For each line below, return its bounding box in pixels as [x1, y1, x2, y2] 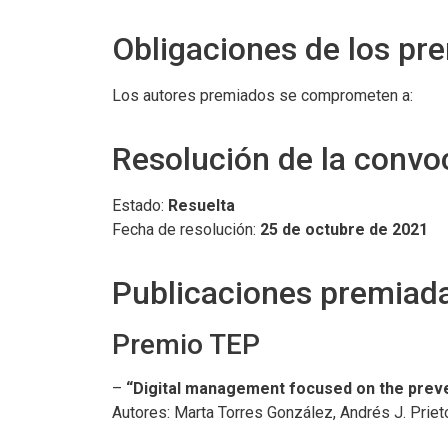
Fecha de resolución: [112, 220, 260, 239]
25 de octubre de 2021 [260, 220, 428, 239]
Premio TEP [112, 328, 260, 361]
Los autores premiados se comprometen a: [112, 86, 413, 105]
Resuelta [168, 196, 235, 215]
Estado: [112, 196, 168, 215]
